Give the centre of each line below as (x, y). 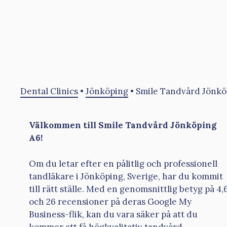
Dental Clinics (49, 91)
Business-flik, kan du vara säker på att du (113, 214)
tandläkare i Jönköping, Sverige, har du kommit (126, 176)
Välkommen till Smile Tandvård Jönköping (123, 125)
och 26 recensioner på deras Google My (110, 201)
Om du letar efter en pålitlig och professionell (123, 163)
